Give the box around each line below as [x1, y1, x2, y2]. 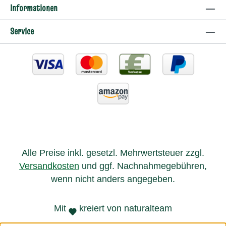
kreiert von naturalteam [77, 203, 173, 214]
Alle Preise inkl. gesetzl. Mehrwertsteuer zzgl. [22, 148, 204, 158]
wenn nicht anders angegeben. [51, 174, 175, 185]
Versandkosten [19, 161, 79, 172]
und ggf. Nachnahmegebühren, [79, 161, 207, 172]
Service [10, 25, 34, 38]
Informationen [10, 2, 58, 15]
